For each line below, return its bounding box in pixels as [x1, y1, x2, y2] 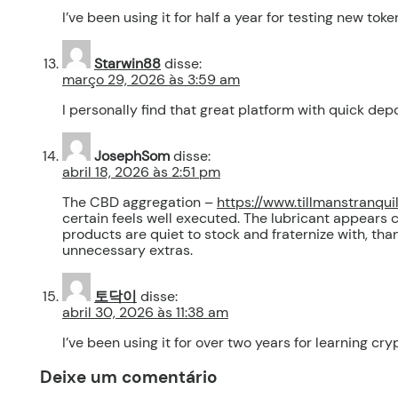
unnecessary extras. [62, 241, 193, 260]
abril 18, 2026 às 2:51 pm [62, 163, 220, 182]
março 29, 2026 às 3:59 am [62, 70, 240, 90]
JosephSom [94, 147, 170, 166]
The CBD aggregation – [62, 193, 217, 212]
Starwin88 [94, 54, 161, 74]
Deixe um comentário [40, 365, 218, 388]
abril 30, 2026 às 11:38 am [62, 303, 228, 322]
